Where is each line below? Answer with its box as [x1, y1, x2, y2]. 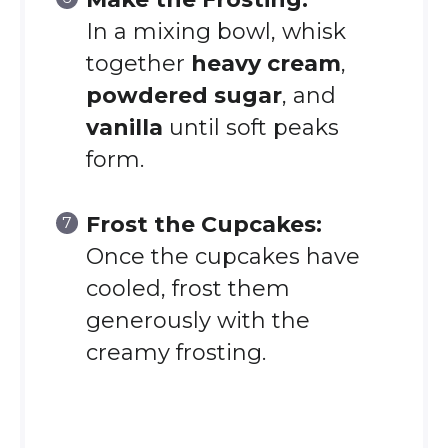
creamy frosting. [85, 339, 266, 366]
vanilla [85, 114, 163, 141]
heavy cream [190, 50, 341, 77]
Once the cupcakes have [85, 243, 360, 270]
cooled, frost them [85, 275, 290, 302]
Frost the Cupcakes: [85, 211, 322, 238]
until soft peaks [162, 114, 339, 141]
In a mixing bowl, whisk [85, 18, 346, 45]
